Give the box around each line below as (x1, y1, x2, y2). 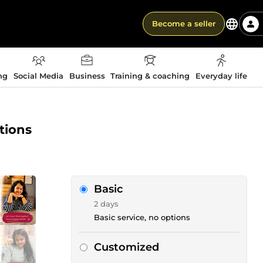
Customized (94, 241, 159, 254)
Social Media (14, 71, 63, 80)
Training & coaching (110, 71, 190, 80)
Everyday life (195, 71, 247, 80)
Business (69, 71, 105, 80)
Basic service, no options (94, 213, 190, 222)
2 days (94, 199, 119, 208)
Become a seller (152, 19, 215, 28)
